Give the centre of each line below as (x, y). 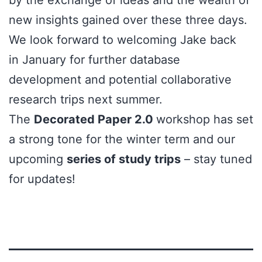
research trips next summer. (86, 99)
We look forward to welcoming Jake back (123, 39)
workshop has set (205, 119)
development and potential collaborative (120, 79)
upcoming (38, 159)
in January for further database (94, 59)
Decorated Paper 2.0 (95, 119)
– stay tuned (216, 159)
